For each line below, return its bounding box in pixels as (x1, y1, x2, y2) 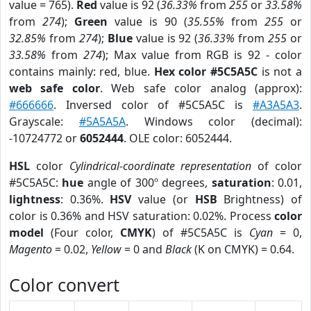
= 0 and (121, 242, 165, 257)
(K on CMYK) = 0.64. (192, 242, 294, 257)
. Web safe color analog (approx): (99, 81, 303, 96)
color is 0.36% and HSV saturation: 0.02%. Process (9, 208, 274, 224)
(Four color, (44, 225, 120, 240)
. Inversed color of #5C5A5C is (53, 97, 253, 112)
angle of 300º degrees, (83, 175, 212, 190)
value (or (131, 192, 195, 207)
